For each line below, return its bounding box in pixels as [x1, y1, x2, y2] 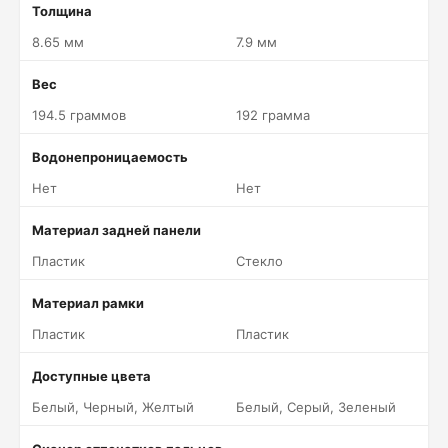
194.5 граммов [32, 107, 126, 123]
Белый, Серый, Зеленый [236, 399, 396, 415]
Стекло [236, 253, 283, 269]
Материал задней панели [32, 222, 201, 238]
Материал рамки [32, 295, 144, 311]
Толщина [32, 3, 92, 19]
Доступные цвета [32, 368, 151, 384]
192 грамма [236, 107, 310, 123]
